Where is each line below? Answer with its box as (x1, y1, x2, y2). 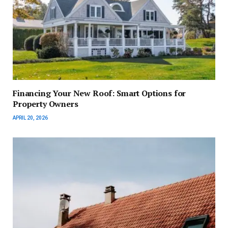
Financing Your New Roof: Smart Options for (13, 87, 186, 99)
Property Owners (13, 98, 78, 109)
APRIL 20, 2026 (13, 115, 48, 121)
